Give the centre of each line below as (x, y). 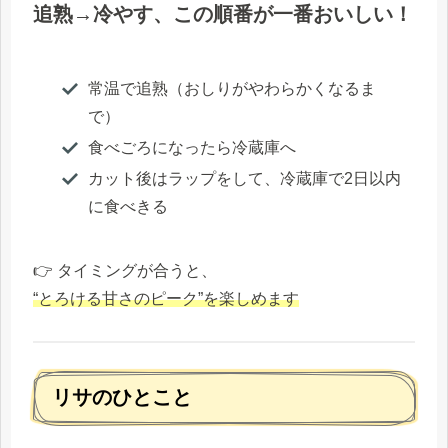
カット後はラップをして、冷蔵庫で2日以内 (244, 178)
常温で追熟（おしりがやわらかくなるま (231, 88)
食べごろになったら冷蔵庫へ (191, 147)
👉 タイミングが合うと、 (125, 270)
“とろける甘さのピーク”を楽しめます (166, 298)
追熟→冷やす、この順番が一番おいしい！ (223, 13)
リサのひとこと (122, 397)
